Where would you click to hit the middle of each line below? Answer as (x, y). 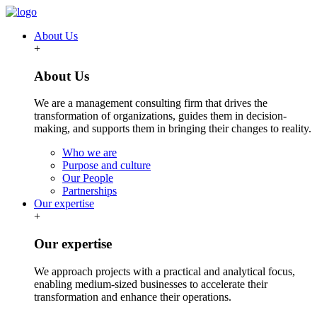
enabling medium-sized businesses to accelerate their (151, 284)
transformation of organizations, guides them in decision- (160, 116)
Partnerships (90, 191)
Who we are (90, 153)
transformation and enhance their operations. (133, 296)
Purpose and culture (106, 166)
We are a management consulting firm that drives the (151, 103)
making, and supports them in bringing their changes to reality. (173, 129)
